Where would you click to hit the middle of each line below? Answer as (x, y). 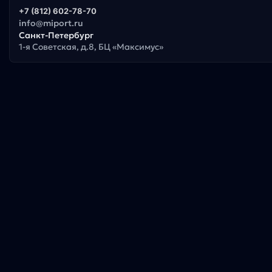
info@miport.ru (51, 23)
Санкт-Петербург (56, 35)
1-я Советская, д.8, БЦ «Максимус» (91, 46)
